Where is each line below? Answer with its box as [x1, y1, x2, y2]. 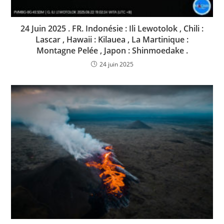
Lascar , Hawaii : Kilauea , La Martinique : [35, 33, 188, 45]
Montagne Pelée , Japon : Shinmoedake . [36, 44, 188, 56]
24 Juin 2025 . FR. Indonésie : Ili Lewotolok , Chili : [20, 22, 203, 34]
